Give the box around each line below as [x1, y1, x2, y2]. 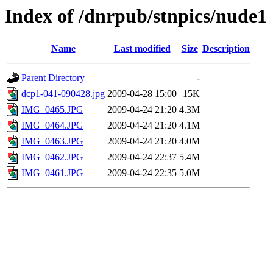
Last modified [113, 43, 171, 54]
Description [202, 43, 250, 54]
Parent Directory [21, 73, 85, 83]
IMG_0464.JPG [21, 120, 83, 131]
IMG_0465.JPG [21, 104, 83, 115]
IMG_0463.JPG [21, 136, 83, 147]
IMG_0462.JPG [21, 152, 83, 163]
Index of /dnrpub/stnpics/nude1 [5, 5, 267, 27]
